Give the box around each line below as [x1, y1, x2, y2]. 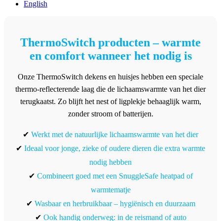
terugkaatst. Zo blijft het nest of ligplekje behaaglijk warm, [20, 97, 201, 106]
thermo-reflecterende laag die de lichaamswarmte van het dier [15, 85, 206, 94]
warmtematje [90, 185, 131, 194]
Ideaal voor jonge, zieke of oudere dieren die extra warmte [24, 144, 205, 153]
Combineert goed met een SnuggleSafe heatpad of [37, 172, 193, 181]
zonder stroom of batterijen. [68, 110, 153, 118]
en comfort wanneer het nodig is [29, 49, 192, 63]
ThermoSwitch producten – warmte [20, 36, 201, 49]
